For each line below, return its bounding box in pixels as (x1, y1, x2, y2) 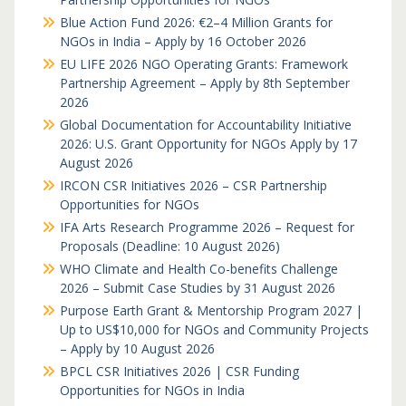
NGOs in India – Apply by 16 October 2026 (59, 33, 306, 50)
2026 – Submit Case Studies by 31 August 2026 (59, 279, 335, 296)
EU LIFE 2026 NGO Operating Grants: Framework (59, 55, 348, 72)
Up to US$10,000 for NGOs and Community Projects (59, 321, 369, 338)
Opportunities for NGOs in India (59, 382, 245, 399)
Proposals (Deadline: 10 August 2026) (59, 237, 280, 255)
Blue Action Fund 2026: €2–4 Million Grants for (59, 14, 333, 31)
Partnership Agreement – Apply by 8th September (59, 74, 350, 92)
